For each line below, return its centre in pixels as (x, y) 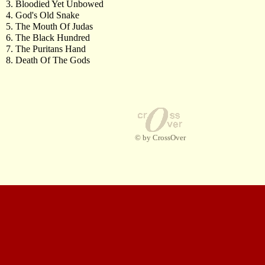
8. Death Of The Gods (48, 60)
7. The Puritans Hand (46, 49)
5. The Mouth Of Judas (49, 26)
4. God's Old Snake (43, 15)
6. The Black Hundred (48, 38)
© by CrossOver (160, 138)
